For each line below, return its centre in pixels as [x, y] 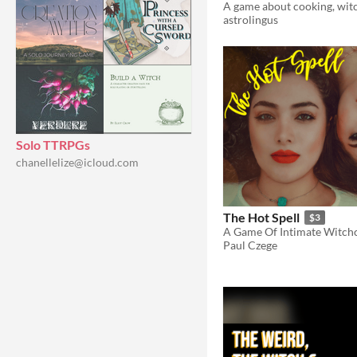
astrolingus [251, 19]
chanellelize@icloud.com [77, 162]
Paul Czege [250, 245]
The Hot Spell [261, 218]
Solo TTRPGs [53, 145]
